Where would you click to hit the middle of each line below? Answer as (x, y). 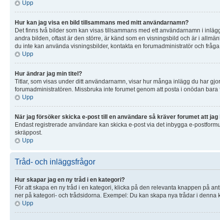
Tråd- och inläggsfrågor (55, 162)
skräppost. (28, 132)
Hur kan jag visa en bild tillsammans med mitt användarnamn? (102, 22)
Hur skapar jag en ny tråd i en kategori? (70, 179)
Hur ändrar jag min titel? (48, 73)
